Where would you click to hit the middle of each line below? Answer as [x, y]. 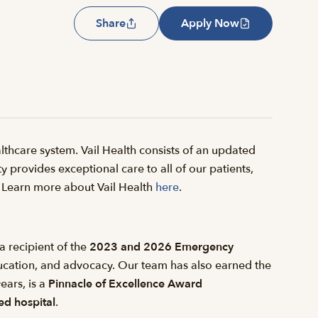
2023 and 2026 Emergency [161, 247]
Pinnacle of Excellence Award [125, 284]
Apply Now [210, 23]
